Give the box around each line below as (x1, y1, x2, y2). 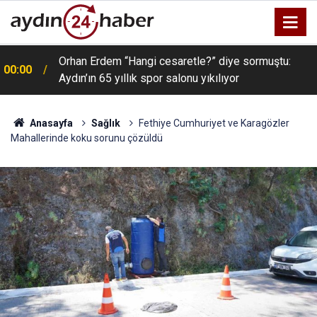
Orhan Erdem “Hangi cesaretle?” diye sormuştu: (59, 54, 291, 68)
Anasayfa (27, 117, 73, 129)
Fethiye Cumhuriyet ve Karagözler (138, 117, 289, 129)
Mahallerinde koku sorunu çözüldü (11, 132, 163, 144)
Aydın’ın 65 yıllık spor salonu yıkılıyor (59, 71, 239, 85)
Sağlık (91, 117, 120, 129)
